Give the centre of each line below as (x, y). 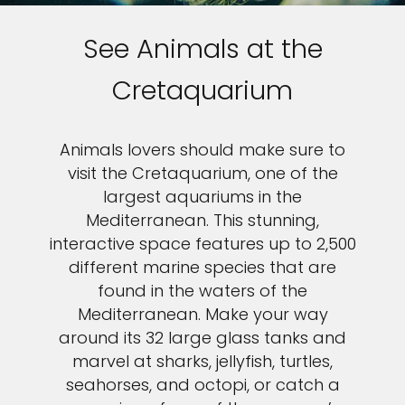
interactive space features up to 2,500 (202, 244)
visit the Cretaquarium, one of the (202, 174)
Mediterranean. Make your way (202, 315)
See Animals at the (202, 49)
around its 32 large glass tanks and (202, 338)
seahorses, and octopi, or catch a (202, 385)
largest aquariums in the (202, 197)
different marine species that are (202, 268)
